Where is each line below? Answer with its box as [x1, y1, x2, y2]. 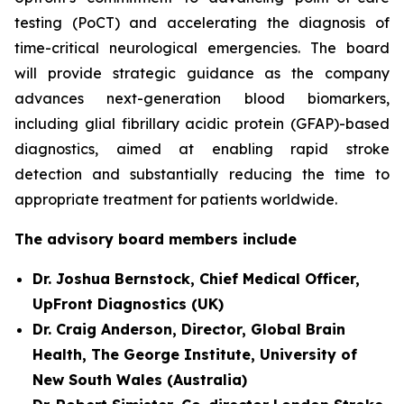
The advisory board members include [14, 230, 297, 248]
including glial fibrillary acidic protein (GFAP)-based [14, 115, 390, 133]
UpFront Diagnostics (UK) [32, 295, 224, 313]
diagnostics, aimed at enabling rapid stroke [14, 140, 390, 158]
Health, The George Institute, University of [32, 345, 357, 363]
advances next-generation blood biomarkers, [14, 89, 390, 107]
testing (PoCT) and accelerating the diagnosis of [14, 14, 390, 32]
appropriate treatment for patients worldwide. [14, 190, 337, 208]
